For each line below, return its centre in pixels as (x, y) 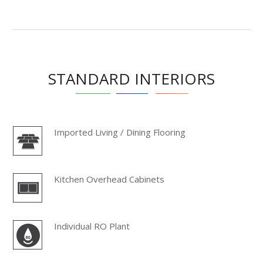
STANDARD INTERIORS (131, 78)
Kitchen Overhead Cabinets (109, 179)
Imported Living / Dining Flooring (120, 132)
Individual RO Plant (92, 226)
